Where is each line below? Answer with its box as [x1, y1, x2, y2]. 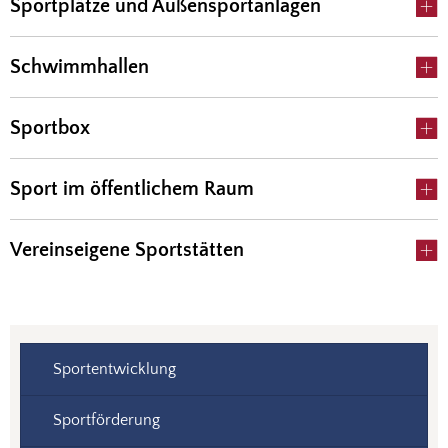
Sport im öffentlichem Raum [10, 178, 254, 200]
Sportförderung [53, 411, 160, 430]
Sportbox [10, 117, 90, 139]
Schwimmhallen [10, 56, 149, 78]
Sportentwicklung [53, 359, 176, 378]
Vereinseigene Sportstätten [10, 239, 244, 261]
